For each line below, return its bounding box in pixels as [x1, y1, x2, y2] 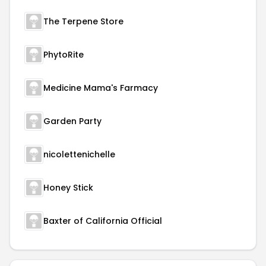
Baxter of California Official [43, 215, 162, 227]
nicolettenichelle [43, 148, 115, 160]
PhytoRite [43, 49, 84, 61]
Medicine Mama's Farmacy [43, 82, 158, 94]
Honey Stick [43, 182, 93, 194]
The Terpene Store [43, 15, 123, 27]
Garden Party [43, 115, 102, 127]
